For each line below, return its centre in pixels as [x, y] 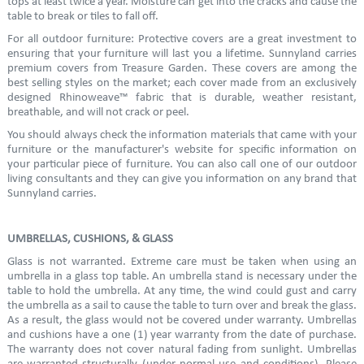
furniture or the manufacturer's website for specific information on [182, 149]
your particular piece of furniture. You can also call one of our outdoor [182, 164]
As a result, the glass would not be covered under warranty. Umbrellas [182, 320]
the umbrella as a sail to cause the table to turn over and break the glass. [182, 305]
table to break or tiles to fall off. [82, 16]
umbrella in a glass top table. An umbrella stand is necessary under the [182, 276]
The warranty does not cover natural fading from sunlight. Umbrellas [182, 349]
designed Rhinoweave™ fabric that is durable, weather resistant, [182, 97]
